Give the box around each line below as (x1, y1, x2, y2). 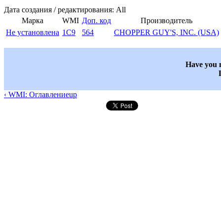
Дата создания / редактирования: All (4, 5, 126, 14)
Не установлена (6, 28, 59, 37)
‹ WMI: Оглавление (4, 90, 69, 99)
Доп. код (82, 16, 111, 25)
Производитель (141, 16, 192, 25)
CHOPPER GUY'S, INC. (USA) (114, 28, 219, 37)
